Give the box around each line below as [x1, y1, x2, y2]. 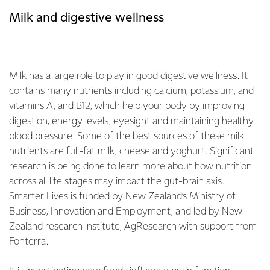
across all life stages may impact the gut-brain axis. [9, 177, 224, 187]
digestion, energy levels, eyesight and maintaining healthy [9, 116, 254, 127]
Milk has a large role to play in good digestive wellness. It [9, 71, 248, 81]
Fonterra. [9, 237, 48, 247]
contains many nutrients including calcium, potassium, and [9, 86, 254, 96]
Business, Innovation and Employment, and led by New [9, 207, 242, 217]
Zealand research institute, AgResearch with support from [9, 222, 257, 232]
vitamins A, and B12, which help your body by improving [9, 101, 245, 111]
